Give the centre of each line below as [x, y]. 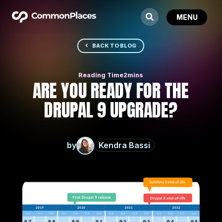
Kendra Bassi [125, 145]
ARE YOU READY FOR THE [111, 90]
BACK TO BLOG [114, 46]
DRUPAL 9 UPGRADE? [111, 110]
